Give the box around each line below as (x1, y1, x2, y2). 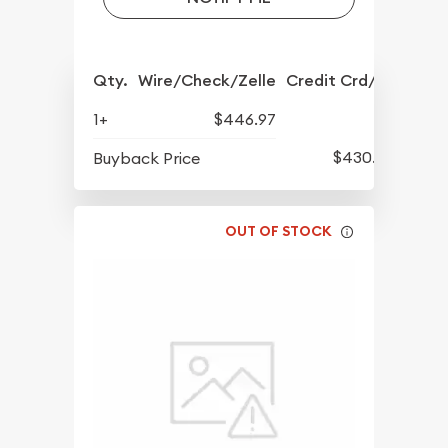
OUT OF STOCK (225, 221, 333, 240)
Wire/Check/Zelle (138, 70, 277, 92)
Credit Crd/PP (286, 70, 395, 92)
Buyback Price (93, 148, 201, 169)
